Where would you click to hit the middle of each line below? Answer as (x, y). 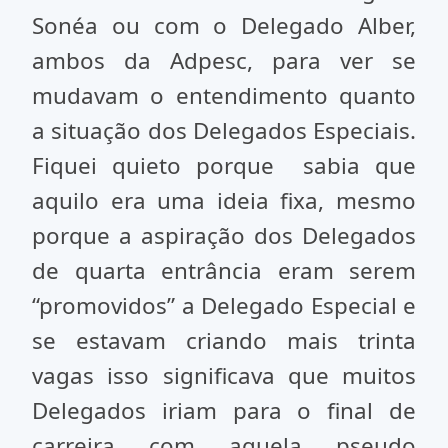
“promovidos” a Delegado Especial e (224, 305)
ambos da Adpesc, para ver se (224, 60)
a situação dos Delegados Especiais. (224, 130)
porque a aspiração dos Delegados (224, 235)
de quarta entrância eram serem (224, 270)
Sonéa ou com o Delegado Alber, (224, 25)
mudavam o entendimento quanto (224, 95)
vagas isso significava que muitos (224, 375)
